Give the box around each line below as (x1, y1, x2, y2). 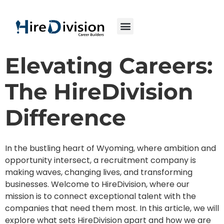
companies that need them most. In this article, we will (5, 202, 219, 214)
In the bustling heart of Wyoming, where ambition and (5, 142, 216, 154)
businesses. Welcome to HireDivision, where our (5, 178, 189, 190)
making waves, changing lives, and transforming (5, 166, 192, 178)
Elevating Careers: (5, 51, 213, 79)
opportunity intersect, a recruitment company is (5, 154, 196, 166)
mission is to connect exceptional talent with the (5, 190, 196, 202)
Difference (5, 103, 126, 131)
